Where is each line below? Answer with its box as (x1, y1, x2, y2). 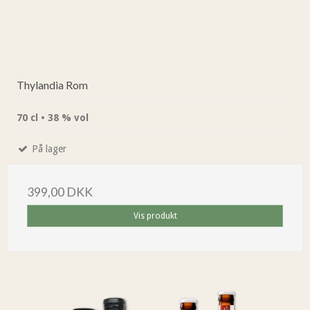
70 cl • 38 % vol (17, 112, 89, 124)
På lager (29, 143, 66, 155)
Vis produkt (133, 211, 177, 221)
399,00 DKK (27, 185, 93, 200)
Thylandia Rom (17, 78, 88, 92)
